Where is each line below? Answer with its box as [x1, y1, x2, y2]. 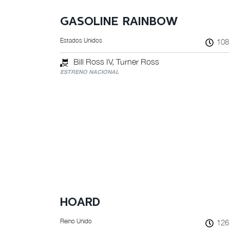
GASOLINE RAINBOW [60, 16, 178, 28]
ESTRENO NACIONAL [60, 68, 119, 75]
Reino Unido [60, 217, 92, 225]
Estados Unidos [60, 36, 102, 44]
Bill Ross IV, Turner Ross [73, 57, 159, 66]
